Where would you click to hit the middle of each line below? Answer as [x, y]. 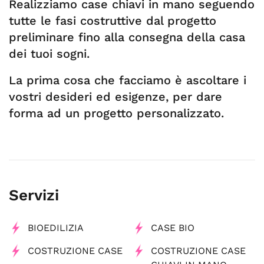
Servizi [34, 195]
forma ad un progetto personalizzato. [116, 113]
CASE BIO [173, 228]
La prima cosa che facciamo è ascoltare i [128, 80]
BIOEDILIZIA [56, 228]
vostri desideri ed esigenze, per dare [115, 97]
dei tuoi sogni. [49, 54]
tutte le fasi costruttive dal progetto [113, 21]
